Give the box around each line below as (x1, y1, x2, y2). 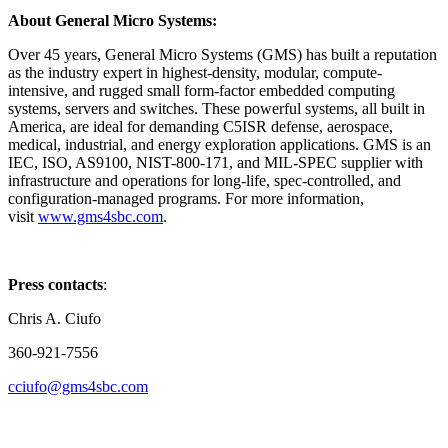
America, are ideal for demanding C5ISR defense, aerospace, (8, 118, 393, 135)
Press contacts (8, 276, 103, 293)
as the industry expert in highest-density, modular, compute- (8, 64, 382, 81)
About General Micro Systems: (8, 12, 217, 29)
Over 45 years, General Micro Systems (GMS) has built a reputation (8, 46, 437, 63)
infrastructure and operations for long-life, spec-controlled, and (8, 172, 401, 189)
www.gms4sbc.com (38, 208, 163, 225)
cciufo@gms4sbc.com (8, 378, 148, 395)
